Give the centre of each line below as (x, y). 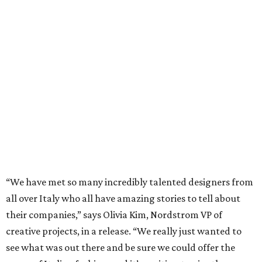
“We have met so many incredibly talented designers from (130, 182)
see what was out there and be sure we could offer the (120, 248)
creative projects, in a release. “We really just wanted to (124, 231)
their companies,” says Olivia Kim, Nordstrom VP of (114, 215)
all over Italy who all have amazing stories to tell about (123, 199)
